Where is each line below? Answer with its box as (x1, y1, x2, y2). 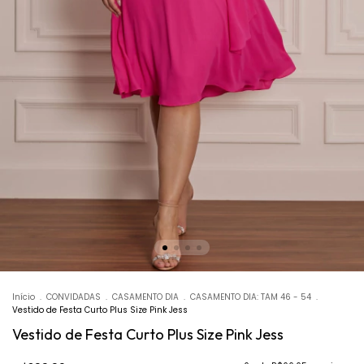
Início (12, 291, 35, 303)
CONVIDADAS (46, 291, 101, 303)
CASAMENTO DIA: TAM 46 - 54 (190, 291, 311, 303)
